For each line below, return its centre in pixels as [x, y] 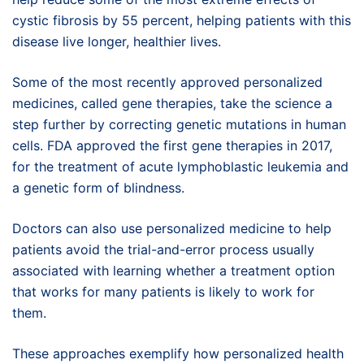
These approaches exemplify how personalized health [178, 353]
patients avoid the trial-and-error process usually [163, 249]
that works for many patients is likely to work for [163, 291]
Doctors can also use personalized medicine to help [172, 228]
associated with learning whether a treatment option [173, 270]
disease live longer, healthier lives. [117, 41]
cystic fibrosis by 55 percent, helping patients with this [182, 20]
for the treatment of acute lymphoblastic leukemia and [180, 166]
